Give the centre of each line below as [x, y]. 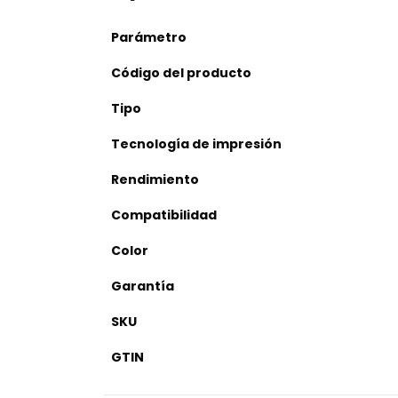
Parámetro [149, 37]
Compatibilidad [164, 215]
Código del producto [181, 72]
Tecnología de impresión [196, 143]
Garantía [143, 286]
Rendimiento [155, 179]
